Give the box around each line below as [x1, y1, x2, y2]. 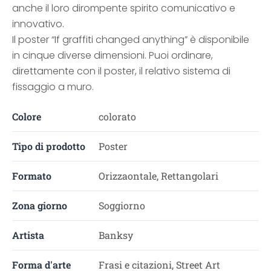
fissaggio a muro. [12, 80, 94, 94]
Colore [12, 110, 41, 123]
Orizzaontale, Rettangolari [98, 169, 218, 182]
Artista [12, 229, 44, 241]
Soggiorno [98, 199, 145, 212]
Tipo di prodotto [12, 140, 85, 152]
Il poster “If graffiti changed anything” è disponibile [12, 33, 249, 47]
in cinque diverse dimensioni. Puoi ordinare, [12, 48, 213, 62]
